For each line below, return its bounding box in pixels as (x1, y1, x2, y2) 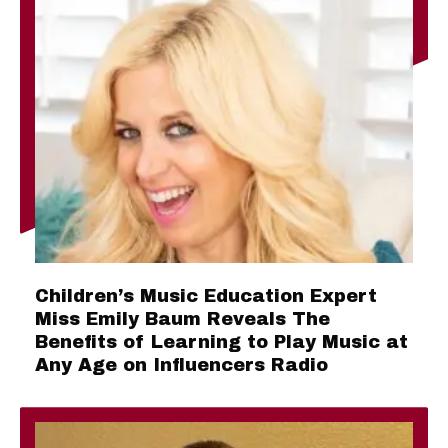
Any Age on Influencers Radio (35, 355, 328, 376)
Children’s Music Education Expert (35, 286, 377, 307)
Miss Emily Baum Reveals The (35, 309, 330, 330)
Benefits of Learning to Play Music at (35, 332, 408, 353)
